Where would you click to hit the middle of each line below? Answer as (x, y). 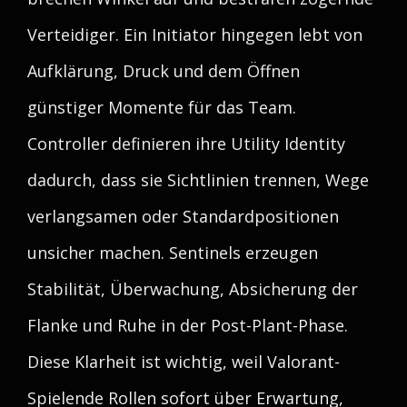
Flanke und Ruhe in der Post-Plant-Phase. (188, 325)
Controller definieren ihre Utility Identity (186, 144)
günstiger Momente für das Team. (162, 107)
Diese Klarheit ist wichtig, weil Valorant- (184, 362)
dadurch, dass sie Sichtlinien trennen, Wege (198, 180)
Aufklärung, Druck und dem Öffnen (164, 71)
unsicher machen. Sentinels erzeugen (173, 253)
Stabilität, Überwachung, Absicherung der (193, 289)
